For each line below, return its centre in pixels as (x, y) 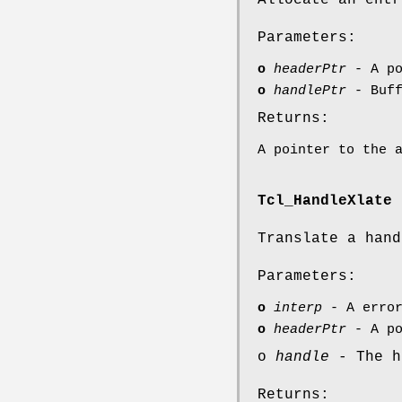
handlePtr (310, 92)
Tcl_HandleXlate (325, 201)
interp (298, 308)
